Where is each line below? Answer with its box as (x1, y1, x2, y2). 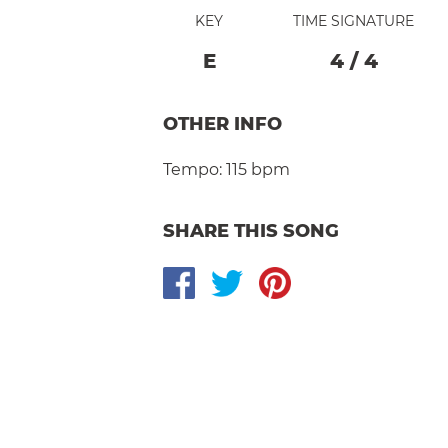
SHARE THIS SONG (163, 219, 339, 242)
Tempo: (163, 159, 222, 179)
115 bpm (226, 159, 290, 179)
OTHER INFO (163, 112, 282, 135)
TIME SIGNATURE (293, 11, 414, 30)
